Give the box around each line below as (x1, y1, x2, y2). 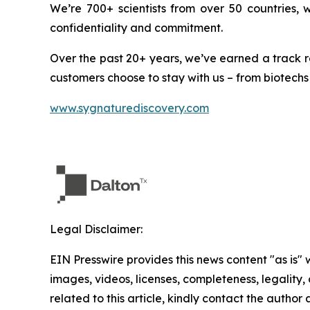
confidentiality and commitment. (50, 21, 223, 35)
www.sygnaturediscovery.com (50, 101, 209, 116)
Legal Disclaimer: (50, 222, 143, 237)
